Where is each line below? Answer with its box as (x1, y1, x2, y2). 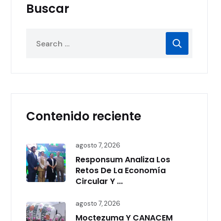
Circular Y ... (75, 176, 123, 187)
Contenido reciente (26, 108, 141, 124)
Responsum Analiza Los (75, 154, 170, 165)
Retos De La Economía (75, 165, 166, 176)
